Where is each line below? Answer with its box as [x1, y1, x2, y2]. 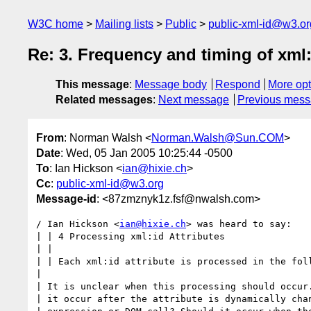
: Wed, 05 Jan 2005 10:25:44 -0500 [60, 146, 233, 159]
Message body [135, 78, 207, 91]
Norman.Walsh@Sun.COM [151, 131, 284, 144]
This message [56, 78, 129, 91]
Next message [158, 94, 229, 106]
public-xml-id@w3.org [56, 177, 164, 190]
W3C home [28, 18, 83, 30]
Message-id [36, 192, 96, 205]
